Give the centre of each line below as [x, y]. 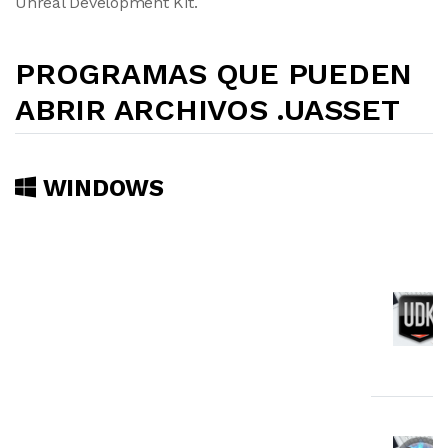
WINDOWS [99, 188]
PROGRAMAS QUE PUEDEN [214, 73]
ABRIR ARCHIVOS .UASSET [207, 109]
